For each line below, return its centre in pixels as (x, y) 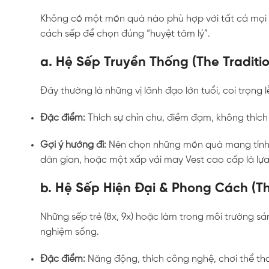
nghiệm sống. (70, 232)
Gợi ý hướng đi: (74, 145)
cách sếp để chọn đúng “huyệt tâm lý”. (125, 34)
